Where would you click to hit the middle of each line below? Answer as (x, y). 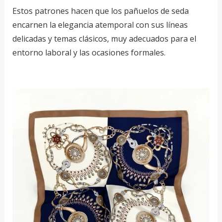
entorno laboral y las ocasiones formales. (89, 53)
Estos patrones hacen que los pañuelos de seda (100, 11)
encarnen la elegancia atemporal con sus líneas (100, 25)
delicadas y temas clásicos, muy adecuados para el (104, 39)
